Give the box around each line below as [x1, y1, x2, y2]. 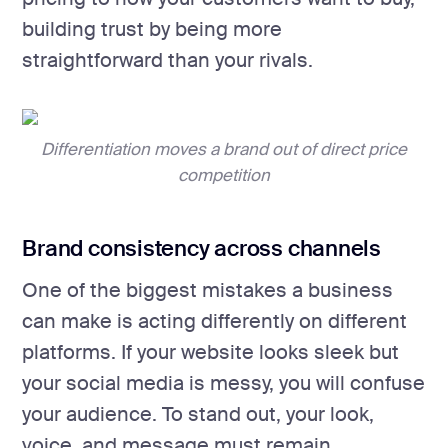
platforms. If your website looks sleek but [22, 340, 400, 366]
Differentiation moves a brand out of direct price [41, 138, 407, 161]
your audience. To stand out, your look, [22, 402, 375, 428]
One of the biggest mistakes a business [22, 278, 394, 304]
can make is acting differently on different [22, 309, 408, 335]
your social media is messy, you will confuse [22, 371, 426, 397]
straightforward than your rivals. [22, 47, 314, 73]
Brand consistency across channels [22, 233, 381, 263]
